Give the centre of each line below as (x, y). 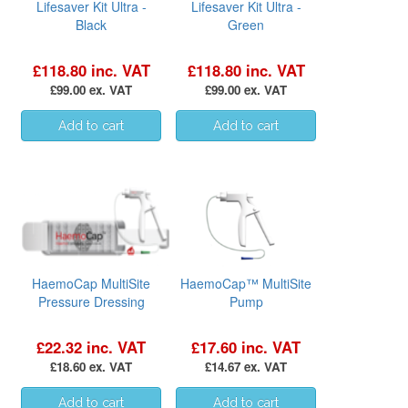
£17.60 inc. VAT (246, 347)
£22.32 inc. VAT (91, 347)
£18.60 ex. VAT (91, 366)
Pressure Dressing (91, 301)
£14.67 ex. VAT (246, 366)
